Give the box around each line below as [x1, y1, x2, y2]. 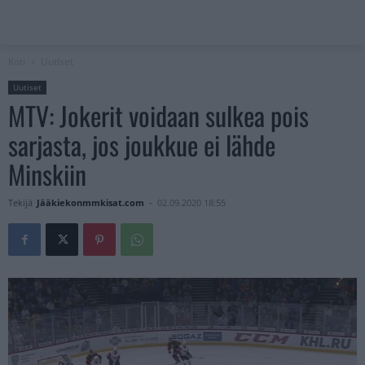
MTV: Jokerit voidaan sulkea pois [8, 96, 309, 135]
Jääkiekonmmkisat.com [37, 196, 144, 209]
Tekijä [8, 196, 33, 209]
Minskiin [8, 155, 86, 194]
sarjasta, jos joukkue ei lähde [8, 125, 275, 165]
